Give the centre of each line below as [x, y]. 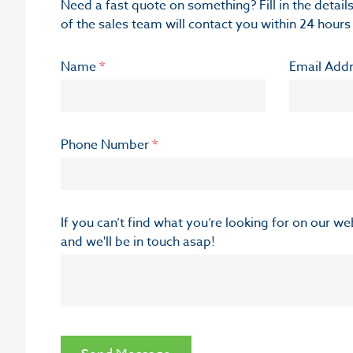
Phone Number [106, 145]
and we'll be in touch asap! [138, 242]
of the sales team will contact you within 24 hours [206, 24]
